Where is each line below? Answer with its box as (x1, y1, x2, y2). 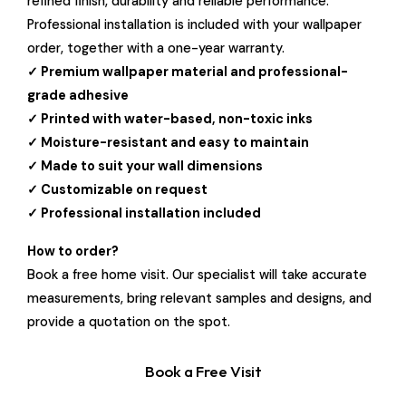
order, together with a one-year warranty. (27, 39, 285, 56)
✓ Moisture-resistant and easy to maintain (27, 133, 309, 150)
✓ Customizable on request (27, 180, 208, 198)
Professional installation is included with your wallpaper (27, 15, 362, 33)
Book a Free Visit (144, 361, 262, 381)
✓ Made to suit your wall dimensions (27, 157, 263, 174)
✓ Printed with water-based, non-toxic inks (27, 110, 313, 127)
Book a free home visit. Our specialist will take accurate (27, 266, 367, 283)
